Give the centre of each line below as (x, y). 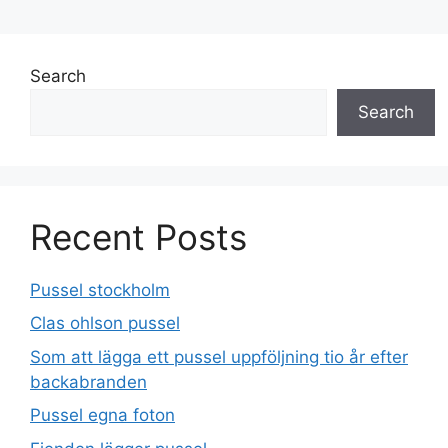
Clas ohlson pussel (105, 323)
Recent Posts (138, 236)
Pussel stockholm (100, 289)
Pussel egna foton (102, 415)
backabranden (88, 381)
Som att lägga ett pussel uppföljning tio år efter (219, 356)
